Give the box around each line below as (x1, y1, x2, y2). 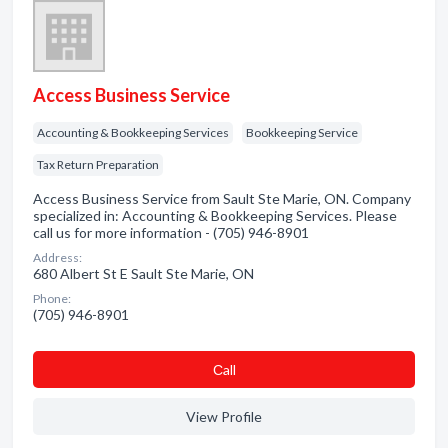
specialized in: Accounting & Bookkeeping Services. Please (33, 207, 397, 224)
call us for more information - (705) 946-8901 (33, 224, 309, 241)
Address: (33, 250, 82, 265)
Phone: (33, 291, 71, 306)
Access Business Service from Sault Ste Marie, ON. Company (33, 190, 411, 207)
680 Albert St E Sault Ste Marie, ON (33, 265, 254, 282)
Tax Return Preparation (37, 157, 159, 172)
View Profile (186, 408, 262, 425)
